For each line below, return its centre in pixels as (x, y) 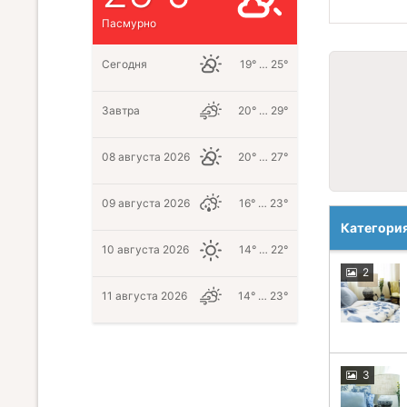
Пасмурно (129, 24)
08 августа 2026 (146, 157)
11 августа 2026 (144, 296)
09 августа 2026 (146, 203)
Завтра (121, 111)
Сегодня (124, 65)
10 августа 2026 (145, 250)
